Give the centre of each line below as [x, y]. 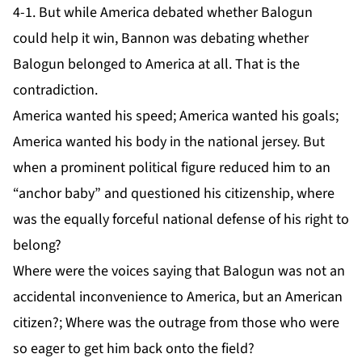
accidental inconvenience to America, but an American [178, 297]
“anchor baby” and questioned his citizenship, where [174, 193]
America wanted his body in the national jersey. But [169, 141]
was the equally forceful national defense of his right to [181, 219]
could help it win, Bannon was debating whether [161, 38]
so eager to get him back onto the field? [134, 348]
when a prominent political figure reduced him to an [172, 167]
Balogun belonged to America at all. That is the [156, 64]
